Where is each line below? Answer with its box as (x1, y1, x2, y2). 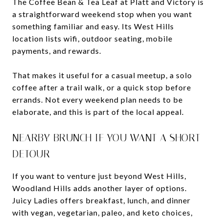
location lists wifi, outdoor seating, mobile (12, 33, 173, 43)
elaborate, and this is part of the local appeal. (12, 107, 184, 116)
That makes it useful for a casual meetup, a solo (12, 70, 192, 80)
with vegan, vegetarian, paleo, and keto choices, (12, 207, 193, 217)
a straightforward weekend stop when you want (12, 9, 192, 19)
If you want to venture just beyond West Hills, (12, 171, 186, 180)
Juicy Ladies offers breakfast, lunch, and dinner (12, 195, 191, 205)
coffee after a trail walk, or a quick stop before (12, 82, 191, 92)
